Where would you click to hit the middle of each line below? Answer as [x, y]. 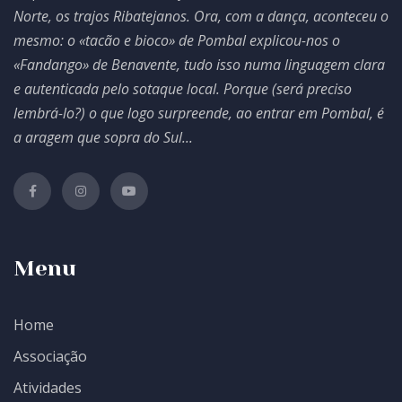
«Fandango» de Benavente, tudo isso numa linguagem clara [199, 65]
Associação [50, 357]
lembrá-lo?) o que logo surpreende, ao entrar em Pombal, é [199, 114]
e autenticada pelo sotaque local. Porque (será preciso [183, 89]
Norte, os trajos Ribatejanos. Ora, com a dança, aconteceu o [201, 17]
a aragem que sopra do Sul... [103, 138]
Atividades [48, 388]
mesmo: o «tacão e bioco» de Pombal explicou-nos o [177, 41]
